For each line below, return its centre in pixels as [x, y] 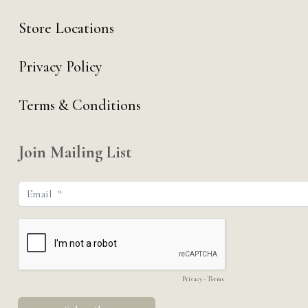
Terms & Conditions [79, 105]
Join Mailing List [75, 152]
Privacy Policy [60, 67]
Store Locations [66, 28]
